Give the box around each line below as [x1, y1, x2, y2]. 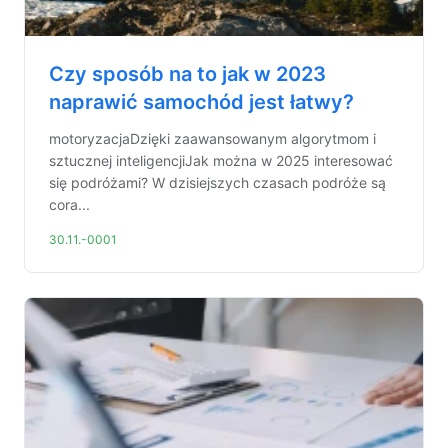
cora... [49, 196, 90, 213]
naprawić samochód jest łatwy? [49, 90, 354, 114]
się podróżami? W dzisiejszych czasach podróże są [49, 174, 386, 191]
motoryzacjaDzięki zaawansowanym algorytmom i [49, 130, 376, 147]
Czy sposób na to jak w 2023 [49, 62, 326, 86]
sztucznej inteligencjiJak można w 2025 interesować [49, 152, 393, 169]
